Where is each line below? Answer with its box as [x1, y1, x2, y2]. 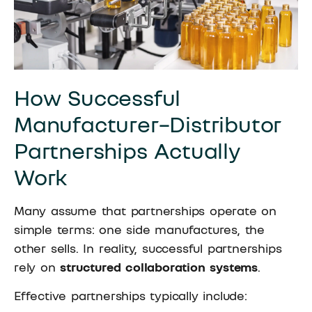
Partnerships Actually [14, 137, 240, 164]
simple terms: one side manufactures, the [14, 221, 265, 237]
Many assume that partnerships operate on [14, 203, 276, 219]
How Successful [14, 84, 181, 111]
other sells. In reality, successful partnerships [14, 240, 282, 256]
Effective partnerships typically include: [14, 288, 247, 304]
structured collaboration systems [60, 259, 258, 275]
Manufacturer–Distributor [14, 111, 282, 138]
